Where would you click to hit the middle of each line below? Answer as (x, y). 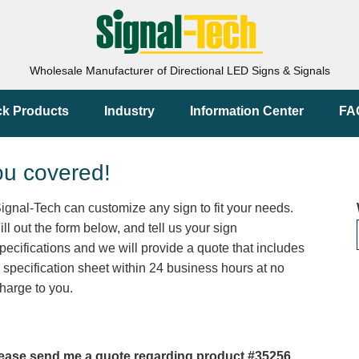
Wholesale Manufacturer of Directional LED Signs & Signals (179, 71)
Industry (129, 111)
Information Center (247, 111)
